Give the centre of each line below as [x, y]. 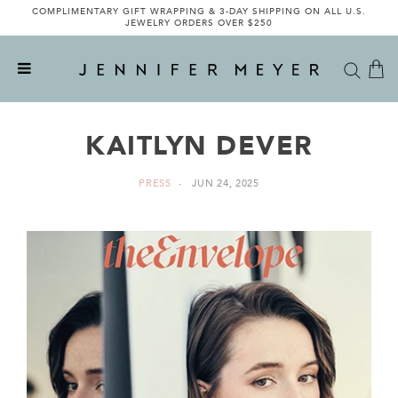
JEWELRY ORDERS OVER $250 [199, 23]
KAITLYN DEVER [199, 146]
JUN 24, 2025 [226, 183]
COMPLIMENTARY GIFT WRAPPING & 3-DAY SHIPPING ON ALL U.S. [199, 12]
